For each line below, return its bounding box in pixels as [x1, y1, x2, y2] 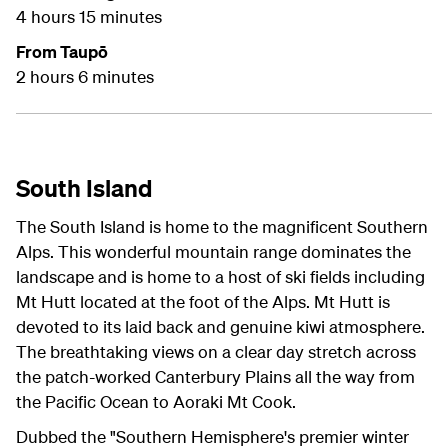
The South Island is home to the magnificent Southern [16, 216, 428, 238]
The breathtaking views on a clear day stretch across [16, 341, 416, 363]
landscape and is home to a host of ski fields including [16, 266, 425, 288]
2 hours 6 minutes [16, 66, 154, 88]
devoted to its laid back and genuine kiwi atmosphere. [16, 316, 425, 338]
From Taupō [16, 41, 108, 63]
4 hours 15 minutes [16, 6, 162, 28]
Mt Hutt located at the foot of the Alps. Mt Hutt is [16, 291, 390, 313]
